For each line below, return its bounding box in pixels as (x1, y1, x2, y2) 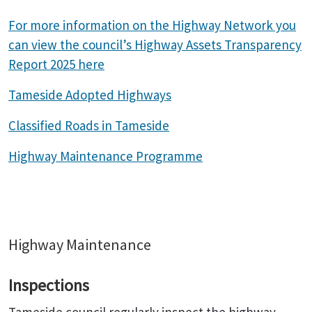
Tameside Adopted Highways (8, 86, 171, 103)
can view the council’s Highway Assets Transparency (8, 36, 302, 53)
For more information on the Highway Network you (8, 17, 296, 33)
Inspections (8, 274, 89, 296)
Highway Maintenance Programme (8, 148, 203, 164)
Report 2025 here (8, 56, 104, 72)
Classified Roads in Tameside (8, 117, 169, 134)
